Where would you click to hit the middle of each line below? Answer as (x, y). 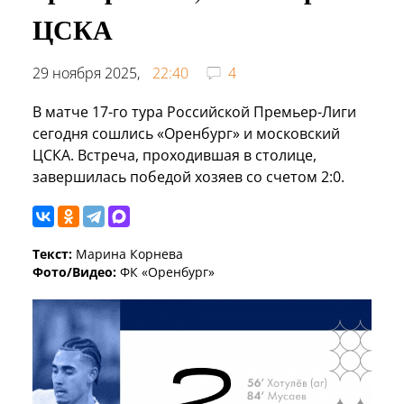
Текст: (52, 253)
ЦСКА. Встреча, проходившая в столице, (174, 155)
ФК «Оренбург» (165, 271)
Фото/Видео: (74, 271)
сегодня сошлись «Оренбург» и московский (186, 133)
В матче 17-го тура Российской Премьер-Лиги (194, 111)
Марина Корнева (128, 253)
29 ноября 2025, (88, 73)
